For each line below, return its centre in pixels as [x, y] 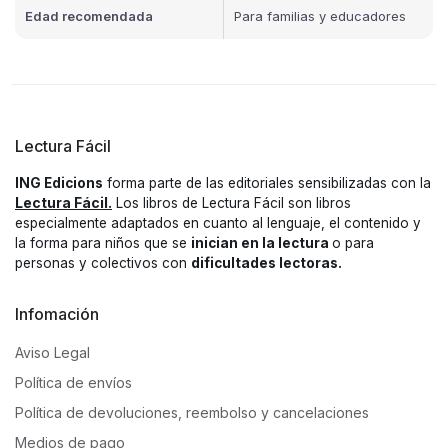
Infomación [57, 314]
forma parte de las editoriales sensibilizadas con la [267, 183]
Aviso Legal [52, 353]
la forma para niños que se [103, 243]
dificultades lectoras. [266, 263]
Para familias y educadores [320, 16]
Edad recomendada [89, 16]
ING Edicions [59, 183]
